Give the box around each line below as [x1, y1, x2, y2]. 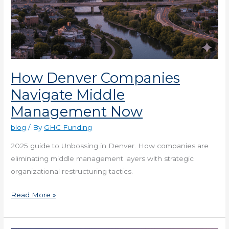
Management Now [11, 103, 143, 120]
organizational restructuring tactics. [11, 167, 133, 175]
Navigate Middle [11, 86, 125, 103]
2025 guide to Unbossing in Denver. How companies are [11, 141, 209, 150]
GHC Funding [44, 123, 93, 132]
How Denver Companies [11, 69, 180, 86]
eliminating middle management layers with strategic [11, 154, 194, 163]
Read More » [11, 190, 57, 199]
